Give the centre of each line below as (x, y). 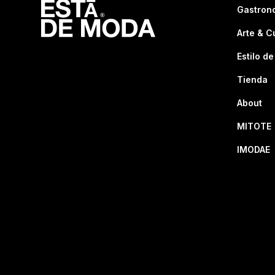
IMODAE (254, 150)
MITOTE (254, 126)
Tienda (253, 80)
